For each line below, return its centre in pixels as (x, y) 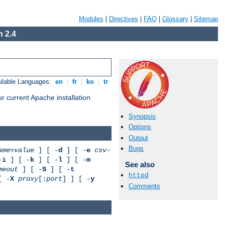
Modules (91, 19)
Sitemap (206, 19)
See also (140, 164)
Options (140, 127)
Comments (144, 186)
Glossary (175, 19)
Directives (124, 19)
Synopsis (142, 117)
